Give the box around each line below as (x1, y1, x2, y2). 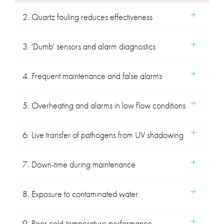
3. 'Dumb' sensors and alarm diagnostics (22, 40, 155, 52)
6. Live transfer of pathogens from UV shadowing (22, 129, 183, 140)
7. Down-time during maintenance (22, 158, 135, 170)
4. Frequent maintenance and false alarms (22, 70, 162, 81)
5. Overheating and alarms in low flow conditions (22, 99, 185, 111)
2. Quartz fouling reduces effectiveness (22, 11, 152, 22)
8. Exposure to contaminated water (22, 188, 138, 199)
